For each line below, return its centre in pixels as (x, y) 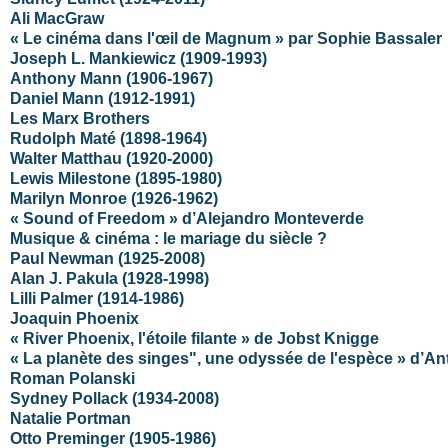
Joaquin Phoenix (74, 318)
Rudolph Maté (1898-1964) (108, 138)
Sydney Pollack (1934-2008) (114, 398)
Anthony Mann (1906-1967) (111, 78)
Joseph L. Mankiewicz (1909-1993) (138, 58)
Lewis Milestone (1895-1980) (116, 178)
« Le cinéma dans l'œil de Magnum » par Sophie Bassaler (226, 38)
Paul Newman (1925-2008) (107, 258)
